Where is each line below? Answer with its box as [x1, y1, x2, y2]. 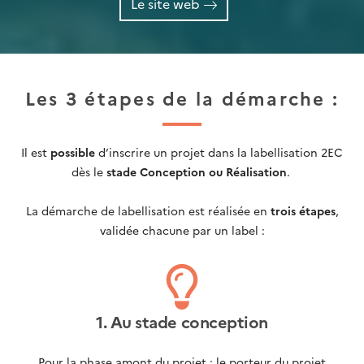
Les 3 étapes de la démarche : [25, 84, 339, 110]
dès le [71, 162, 106, 180]
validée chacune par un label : [99, 221, 265, 238]
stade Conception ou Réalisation [106, 162, 287, 180]
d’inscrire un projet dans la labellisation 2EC [95, 143, 343, 160]
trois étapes [270, 201, 336, 219]
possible [50, 143, 95, 160]
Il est [21, 143, 50, 160]
